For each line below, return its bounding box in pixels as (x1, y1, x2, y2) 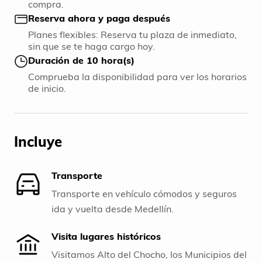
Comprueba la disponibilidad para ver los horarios (28, 71, 247, 83)
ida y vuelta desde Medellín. (51, 202, 174, 215)
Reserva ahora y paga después (28, 12, 170, 25)
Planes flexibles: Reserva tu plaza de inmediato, (28, 29, 237, 41)
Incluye (14, 132, 62, 150)
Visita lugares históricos (51, 230, 161, 242)
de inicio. (28, 82, 66, 95)
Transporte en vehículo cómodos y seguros (51, 187, 237, 199)
